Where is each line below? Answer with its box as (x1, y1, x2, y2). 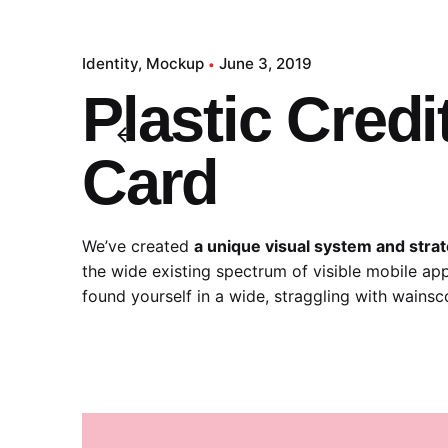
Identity (82, 54, 138, 73)
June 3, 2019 (219, 54, 312, 73)
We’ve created (82, 236, 194, 256)
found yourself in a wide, (82, 286, 274, 306)
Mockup (146, 54, 204, 73)
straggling (274, 286, 350, 306)
